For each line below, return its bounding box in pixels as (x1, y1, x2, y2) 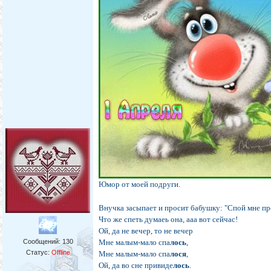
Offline (51, 249, 70, 256)
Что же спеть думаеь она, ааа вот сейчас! (99, 215, 238, 224)
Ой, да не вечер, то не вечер (99, 226, 194, 236)
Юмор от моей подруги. (99, 180, 181, 189)
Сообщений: (22, 238, 62, 246)
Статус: (25, 249, 51, 256)
